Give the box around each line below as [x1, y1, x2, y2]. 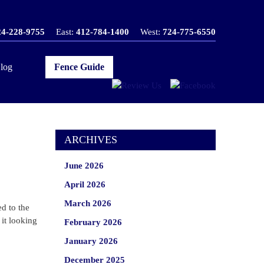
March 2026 [64, 199, 111, 208]
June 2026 [64, 161, 104, 170]
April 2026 [64, 180, 105, 189]
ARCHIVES [64, 134, 117, 146]
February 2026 [64, 217, 122, 227]
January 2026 [64, 236, 118, 246]
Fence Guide [54, 61, 104, 72]
